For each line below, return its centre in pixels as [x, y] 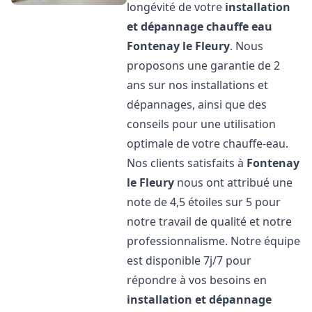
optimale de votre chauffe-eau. [208, 143]
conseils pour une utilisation [202, 124]
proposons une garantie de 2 [204, 65]
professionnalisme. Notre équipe [214, 241]
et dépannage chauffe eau [200, 26]
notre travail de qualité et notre [210, 221]
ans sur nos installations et [198, 85]
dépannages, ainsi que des [197, 104]
